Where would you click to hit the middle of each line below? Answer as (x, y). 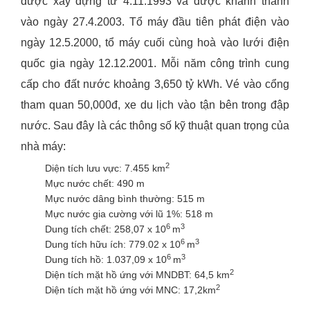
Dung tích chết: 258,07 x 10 (106, 229)
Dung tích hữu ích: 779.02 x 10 (113, 245)
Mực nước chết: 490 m (95, 184)
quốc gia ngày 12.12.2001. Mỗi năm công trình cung (155, 64)
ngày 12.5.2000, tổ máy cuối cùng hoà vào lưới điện (155, 43)
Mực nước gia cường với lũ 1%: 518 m (129, 214)
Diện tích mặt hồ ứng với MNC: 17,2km (130, 290)
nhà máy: (43, 147)
